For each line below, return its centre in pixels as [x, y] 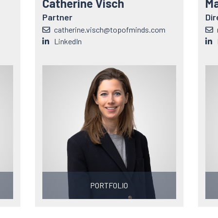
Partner [57, 17]
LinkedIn [68, 41]
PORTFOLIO [109, 185]
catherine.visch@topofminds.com [109, 29]
